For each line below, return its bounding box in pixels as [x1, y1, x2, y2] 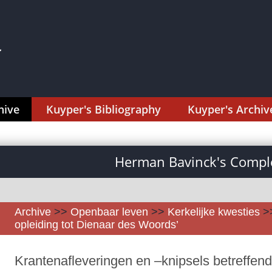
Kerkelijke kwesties [168, 206, 260, 218]
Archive [15, 206, 51, 218]
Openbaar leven [70, 206, 148, 218]
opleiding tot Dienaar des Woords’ [15, 219, 178, 231]
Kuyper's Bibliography [46, 102, 161, 117]
